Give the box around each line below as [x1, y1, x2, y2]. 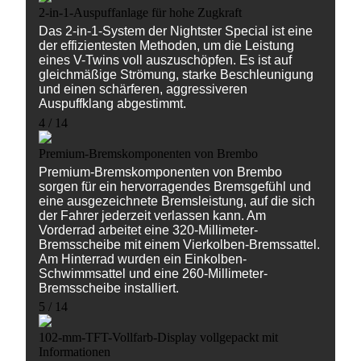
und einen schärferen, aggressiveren [39, 82, 247, 97]
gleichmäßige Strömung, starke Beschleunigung [39, 68, 313, 82]
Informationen [39, 345, 110, 359]
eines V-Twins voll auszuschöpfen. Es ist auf [39, 53, 292, 68]
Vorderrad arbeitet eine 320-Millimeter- [39, 222, 258, 237]
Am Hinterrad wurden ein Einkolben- [39, 251, 247, 266]
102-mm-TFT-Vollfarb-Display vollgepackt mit [39, 330, 278, 345]
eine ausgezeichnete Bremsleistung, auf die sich [39, 193, 315, 208]
